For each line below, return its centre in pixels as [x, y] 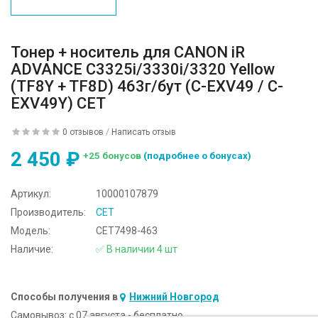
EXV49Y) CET [58, 103]
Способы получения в [64, 296]
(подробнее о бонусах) [197, 155]
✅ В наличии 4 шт [137, 249]
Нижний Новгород [174, 296]
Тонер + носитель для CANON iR [128, 52]
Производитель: [48, 212]
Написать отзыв [144, 132]
